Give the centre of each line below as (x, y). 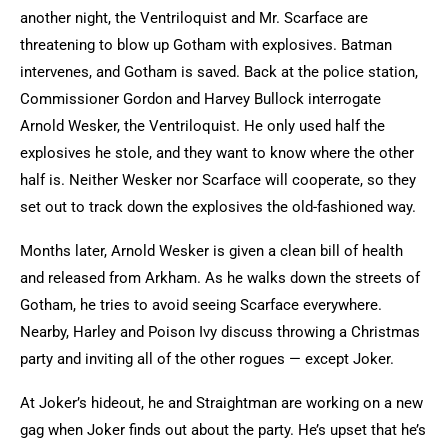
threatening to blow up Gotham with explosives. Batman (206, 45)
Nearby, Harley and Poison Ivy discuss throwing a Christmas (220, 332)
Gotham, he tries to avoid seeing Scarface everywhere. (201, 305)
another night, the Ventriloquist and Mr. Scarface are (194, 18)
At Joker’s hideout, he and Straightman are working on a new (221, 403)
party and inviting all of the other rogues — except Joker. (209, 359)
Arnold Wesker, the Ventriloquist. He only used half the (202, 126)
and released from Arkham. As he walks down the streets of (220, 278)
